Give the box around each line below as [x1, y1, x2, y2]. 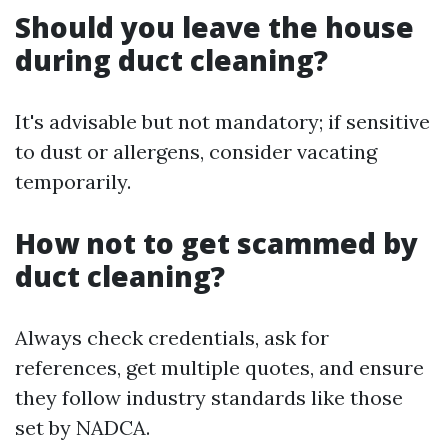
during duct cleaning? [15, 41, 328, 80]
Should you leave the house [15, 8, 414, 47]
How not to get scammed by [15, 224, 418, 263]
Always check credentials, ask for [15, 325, 329, 351]
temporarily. [15, 169, 131, 195]
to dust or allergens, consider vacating [15, 139, 377, 165]
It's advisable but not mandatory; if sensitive [15, 109, 430, 135]
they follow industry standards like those [15, 385, 403, 411]
